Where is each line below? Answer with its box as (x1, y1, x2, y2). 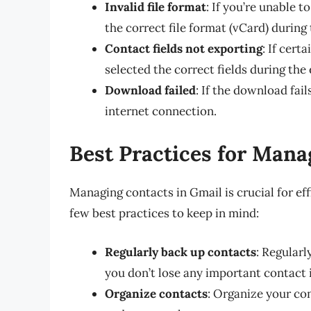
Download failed (105, 82, 196, 98)
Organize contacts (105, 285, 208, 301)
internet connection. (105, 103, 217, 119)
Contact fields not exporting (105, 40, 262, 56)
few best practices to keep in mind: (69, 205, 259, 221)
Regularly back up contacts (105, 244, 256, 260)
